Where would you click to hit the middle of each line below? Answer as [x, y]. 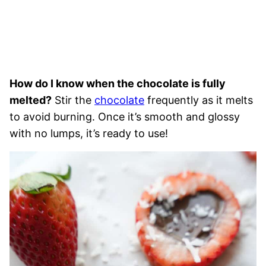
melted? [31, 100]
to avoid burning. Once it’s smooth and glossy [125, 117]
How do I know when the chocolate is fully [118, 84]
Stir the [73, 100]
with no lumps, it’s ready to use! [89, 134]
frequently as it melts [199, 100]
